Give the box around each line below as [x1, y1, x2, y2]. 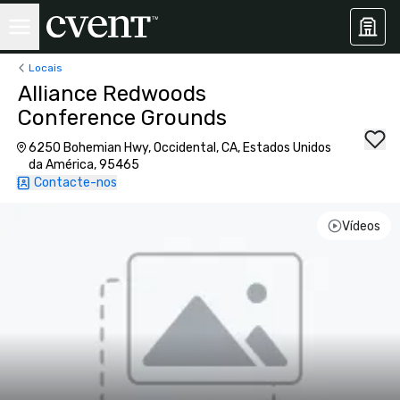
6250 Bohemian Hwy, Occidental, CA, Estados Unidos [29, 140, 332, 155]
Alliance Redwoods [18, 81, 206, 106]
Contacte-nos [34, 175, 117, 190]
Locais [29, 61, 62, 74]
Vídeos [341, 218, 380, 234]
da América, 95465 [29, 157, 140, 172]
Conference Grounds [18, 105, 227, 130]
